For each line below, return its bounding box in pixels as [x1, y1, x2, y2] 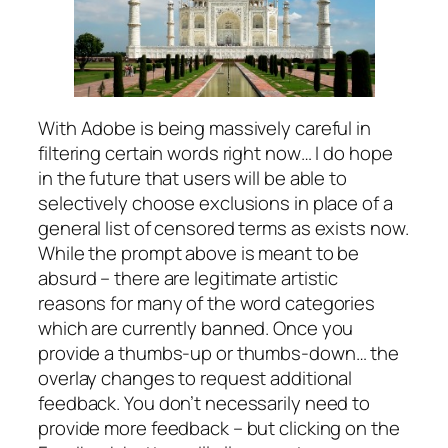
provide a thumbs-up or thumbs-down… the [38, 339, 400, 366]
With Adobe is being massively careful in [38, 114, 371, 141]
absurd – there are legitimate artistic [38, 264, 339, 291]
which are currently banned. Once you [38, 314, 354, 341]
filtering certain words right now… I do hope [38, 139, 393, 166]
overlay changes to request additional [38, 364, 353, 391]
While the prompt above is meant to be [38, 239, 360, 266]
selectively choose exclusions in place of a [38, 189, 393, 216]
